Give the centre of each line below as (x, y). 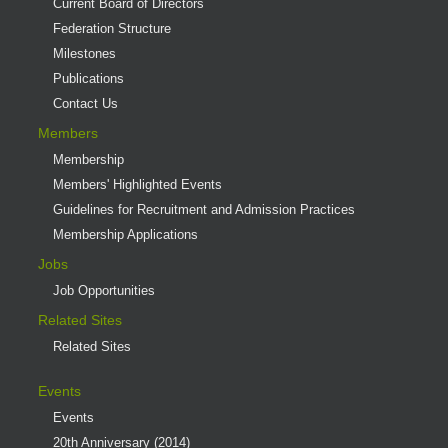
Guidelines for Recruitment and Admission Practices (203, 209)
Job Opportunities (103, 290)
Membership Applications (125, 234)
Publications (88, 78)
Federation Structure (111, 28)
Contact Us (85, 103)
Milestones (84, 53)
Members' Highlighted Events (137, 184)
